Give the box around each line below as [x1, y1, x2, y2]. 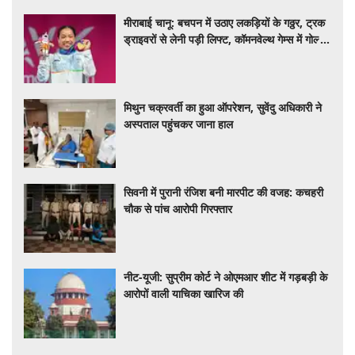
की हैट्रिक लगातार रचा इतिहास [124, 48, 246, 63]
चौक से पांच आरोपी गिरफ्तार [124, 201, 233, 217]
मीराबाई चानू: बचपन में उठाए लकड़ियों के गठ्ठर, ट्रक [124, 14, 326, 30]
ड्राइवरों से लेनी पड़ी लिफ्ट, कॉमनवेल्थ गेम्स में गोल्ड [124, 31, 326, 47]
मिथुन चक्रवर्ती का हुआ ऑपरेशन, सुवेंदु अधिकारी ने [124, 99, 323, 115]
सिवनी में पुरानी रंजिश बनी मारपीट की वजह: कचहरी [124, 185, 324, 200]
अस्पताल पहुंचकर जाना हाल [124, 116, 234, 132]
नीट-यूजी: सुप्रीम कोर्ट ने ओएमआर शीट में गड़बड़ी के [124, 269, 328, 285]
